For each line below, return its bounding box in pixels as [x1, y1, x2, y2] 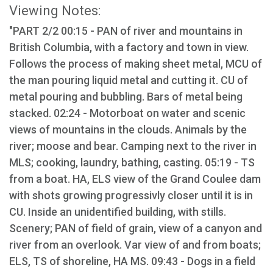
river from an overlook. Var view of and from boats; [9, 238, 261, 251]
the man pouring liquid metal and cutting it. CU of [9, 73, 248, 87]
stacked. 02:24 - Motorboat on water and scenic [9, 106, 246, 119]
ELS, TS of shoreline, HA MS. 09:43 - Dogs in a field [9, 254, 255, 268]
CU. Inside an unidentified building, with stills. [9, 205, 226, 218]
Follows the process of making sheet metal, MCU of [9, 57, 262, 70]
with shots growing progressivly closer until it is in [9, 188, 253, 202]
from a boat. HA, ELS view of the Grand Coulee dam [9, 172, 261, 185]
